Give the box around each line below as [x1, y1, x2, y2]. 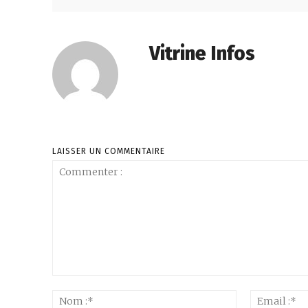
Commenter [52, 276, 104, 288]
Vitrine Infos [149, 41, 255, 65]
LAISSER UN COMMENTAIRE [52, 146, 165, 156]
